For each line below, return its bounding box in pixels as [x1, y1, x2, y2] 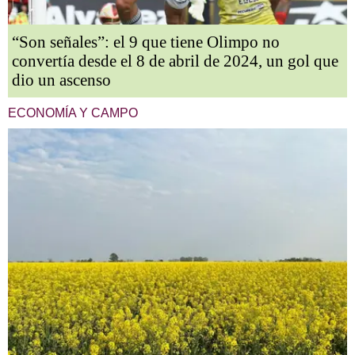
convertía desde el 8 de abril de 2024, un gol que [12, 52, 338, 71]
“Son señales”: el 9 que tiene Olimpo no [12, 32, 280, 52]
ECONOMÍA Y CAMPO [8, 106, 138, 120]
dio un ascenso [12, 71, 111, 90]
